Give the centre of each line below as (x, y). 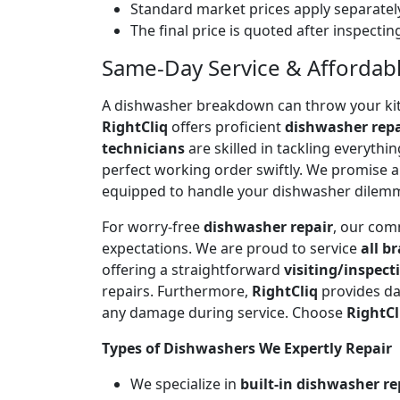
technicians (143, 148)
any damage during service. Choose (224, 312)
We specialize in (185, 383)
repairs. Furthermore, (177, 291)
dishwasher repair (268, 226)
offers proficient (226, 126)
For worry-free (153, 226)
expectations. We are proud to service (231, 248)
